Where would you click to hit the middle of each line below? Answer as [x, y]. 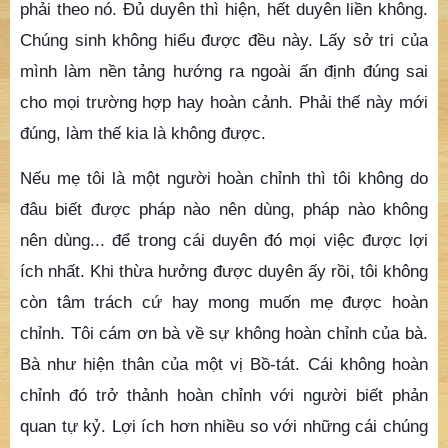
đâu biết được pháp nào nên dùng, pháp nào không [224, 209]
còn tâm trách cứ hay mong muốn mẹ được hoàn [224, 302]
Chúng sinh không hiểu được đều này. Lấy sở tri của [224, 39]
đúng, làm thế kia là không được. [143, 132]
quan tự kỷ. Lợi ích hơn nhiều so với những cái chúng [224, 426]
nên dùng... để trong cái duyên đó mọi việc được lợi [224, 240]
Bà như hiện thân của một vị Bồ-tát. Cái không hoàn [224, 364]
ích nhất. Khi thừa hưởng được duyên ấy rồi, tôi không [224, 271]
